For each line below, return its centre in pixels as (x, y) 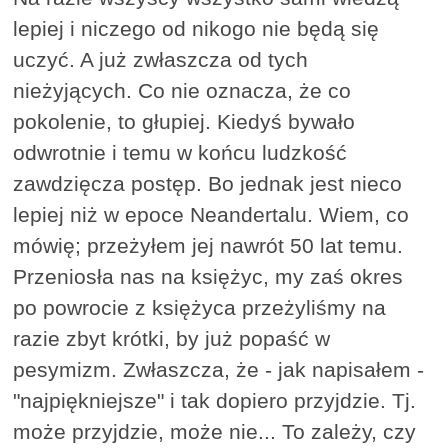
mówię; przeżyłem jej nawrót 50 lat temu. (208, 246)
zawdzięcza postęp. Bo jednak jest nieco (208, 184)
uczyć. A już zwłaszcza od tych (161, 60)
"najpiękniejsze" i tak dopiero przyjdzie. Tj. (215, 401)
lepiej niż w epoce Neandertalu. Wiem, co (211, 215)
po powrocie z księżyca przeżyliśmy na (200, 308)
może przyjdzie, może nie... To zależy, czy (215, 432)
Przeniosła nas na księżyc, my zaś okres (208, 277)
